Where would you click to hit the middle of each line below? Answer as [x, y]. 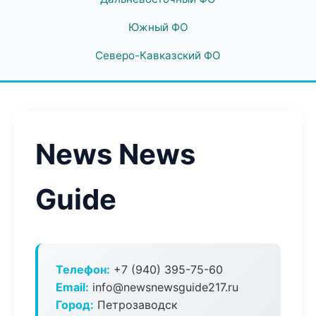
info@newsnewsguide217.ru [164, 287]
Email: [72, 287]
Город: [75, 305]
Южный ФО [158, 27]
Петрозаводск [136, 305]
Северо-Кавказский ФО [158, 55]
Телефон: [83, 269]
